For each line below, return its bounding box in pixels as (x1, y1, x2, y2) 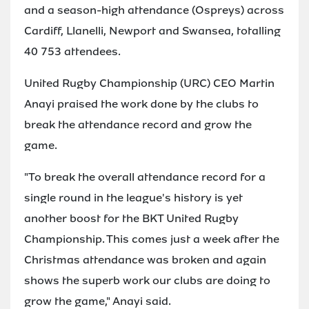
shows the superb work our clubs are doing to (24, 272, 270, 288)
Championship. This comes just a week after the (24, 231, 279, 246)
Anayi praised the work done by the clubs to (24, 96, 259, 111)
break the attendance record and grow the (24, 117, 252, 132)
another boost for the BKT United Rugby (24, 210, 239, 226)
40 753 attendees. (24, 43, 121, 59)
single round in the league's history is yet (24, 190, 243, 205)
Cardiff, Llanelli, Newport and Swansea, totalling (24, 23, 281, 38)
